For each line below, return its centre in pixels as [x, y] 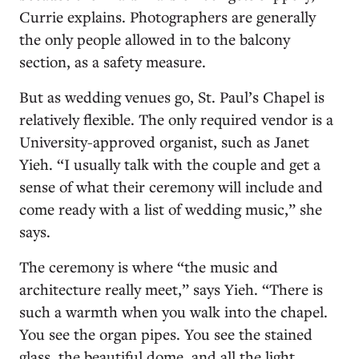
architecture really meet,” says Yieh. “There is [171, 288]
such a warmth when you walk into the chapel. [173, 311]
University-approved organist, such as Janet [164, 141]
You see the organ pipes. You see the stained [166, 333]
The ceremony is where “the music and [149, 266]
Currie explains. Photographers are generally [167, 16]
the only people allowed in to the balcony [155, 38]
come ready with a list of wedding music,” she [171, 208]
